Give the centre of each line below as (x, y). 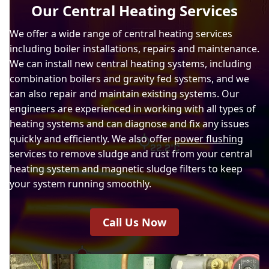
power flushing (209, 138)
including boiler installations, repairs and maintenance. (134, 48)
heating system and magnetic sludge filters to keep (126, 168)
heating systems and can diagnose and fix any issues (129, 123)
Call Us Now (134, 222)
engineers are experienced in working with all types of (133, 108)
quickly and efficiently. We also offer (92, 138)
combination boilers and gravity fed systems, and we (129, 78)
